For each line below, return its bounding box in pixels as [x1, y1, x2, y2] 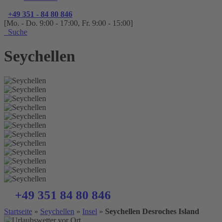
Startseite [4, 207, 32, 216]
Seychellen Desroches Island [105, 207, 199, 216]
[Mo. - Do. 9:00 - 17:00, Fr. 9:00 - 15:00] [4, 18, 133, 27]
